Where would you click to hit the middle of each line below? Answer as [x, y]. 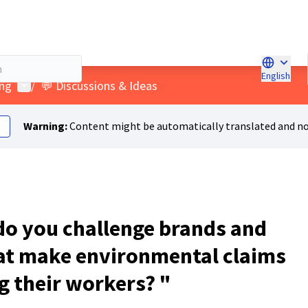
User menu [45, 85]
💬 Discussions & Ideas [99, 85]
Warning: [45, 126]
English [276, 76]
